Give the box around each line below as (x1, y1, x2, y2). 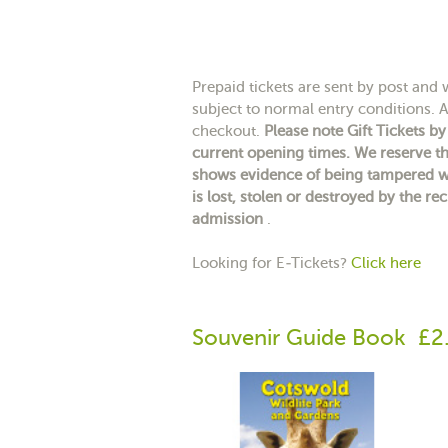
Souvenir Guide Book (192, 324, 406, 350)
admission (192, 210, 267, 227)
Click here (351, 254, 421, 271)
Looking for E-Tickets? (192, 254, 351, 271)
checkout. (192, 122, 264, 139)
